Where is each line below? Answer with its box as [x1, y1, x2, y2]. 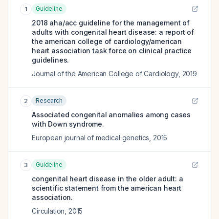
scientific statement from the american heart [32, 184, 181, 192]
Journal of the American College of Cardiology [32, 69, 178, 78]
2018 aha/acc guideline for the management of [32, 19, 190, 27]
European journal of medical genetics [32, 133, 150, 142]
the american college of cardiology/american [32, 37, 182, 45]
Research [36, 97, 63, 104]
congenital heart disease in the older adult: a [32, 175, 183, 183]
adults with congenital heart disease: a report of [32, 28, 195, 36]
